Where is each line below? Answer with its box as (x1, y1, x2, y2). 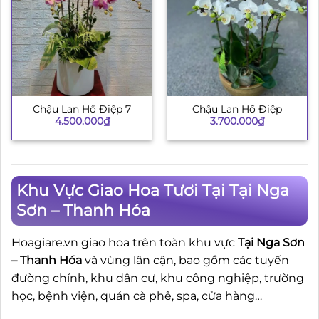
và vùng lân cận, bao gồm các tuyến (82, 253, 289, 268)
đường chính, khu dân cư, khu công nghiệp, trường (11, 271, 304, 286)
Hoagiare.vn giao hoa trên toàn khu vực (11, 236, 238, 250)
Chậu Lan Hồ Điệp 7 (33, 103, 131, 115)
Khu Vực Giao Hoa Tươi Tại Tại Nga (16, 181, 289, 201)
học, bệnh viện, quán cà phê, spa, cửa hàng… (11, 289, 262, 303)
